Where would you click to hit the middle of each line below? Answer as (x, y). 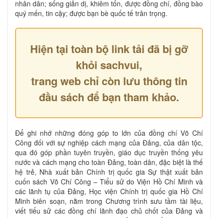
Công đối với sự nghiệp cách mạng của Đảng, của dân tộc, (109, 142)
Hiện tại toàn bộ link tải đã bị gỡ (109, 48)
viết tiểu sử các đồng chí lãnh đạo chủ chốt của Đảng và (109, 210)
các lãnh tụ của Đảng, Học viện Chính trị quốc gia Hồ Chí (109, 191)
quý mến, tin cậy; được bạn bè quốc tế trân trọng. (91, 13)
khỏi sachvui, (109, 64)
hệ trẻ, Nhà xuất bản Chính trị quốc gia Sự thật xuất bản (109, 172)
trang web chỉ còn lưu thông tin (109, 81)
